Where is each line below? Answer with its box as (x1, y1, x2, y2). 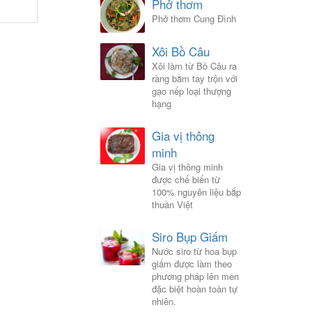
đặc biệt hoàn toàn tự (151, 282, 237, 296)
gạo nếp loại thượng (151, 84, 231, 98)
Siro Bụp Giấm (151, 228, 228, 246)
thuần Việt (151, 198, 193, 212)
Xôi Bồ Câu (151, 42, 210, 61)
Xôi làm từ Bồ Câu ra (151, 59, 237, 73)
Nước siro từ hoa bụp (151, 244, 237, 258)
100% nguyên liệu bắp (151, 185, 241, 199)
